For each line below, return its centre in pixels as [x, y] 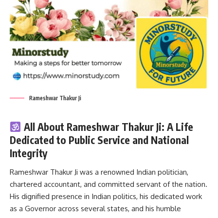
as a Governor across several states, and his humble [95, 209]
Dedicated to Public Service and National [99, 140]
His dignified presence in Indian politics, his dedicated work [106, 197]
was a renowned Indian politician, [133, 172]
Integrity [28, 153]
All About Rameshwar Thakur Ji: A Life [108, 127]
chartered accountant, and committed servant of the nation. [109, 184]
